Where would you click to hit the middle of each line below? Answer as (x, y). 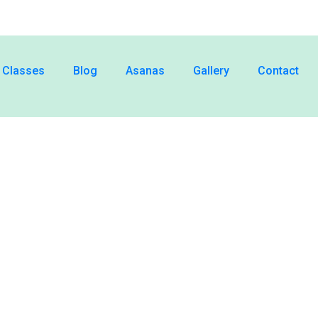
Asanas (146, 71)
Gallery (212, 71)
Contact (279, 71)
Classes (24, 71)
